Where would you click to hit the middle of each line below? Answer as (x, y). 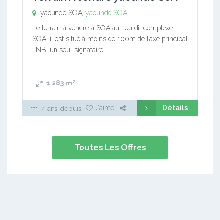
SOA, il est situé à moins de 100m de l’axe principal (110, 39)
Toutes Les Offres (110, 147)
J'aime (104, 108)
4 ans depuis (60, 109)
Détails (175, 108)
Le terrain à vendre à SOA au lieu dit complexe (103, 28)
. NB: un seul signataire (68, 50)
